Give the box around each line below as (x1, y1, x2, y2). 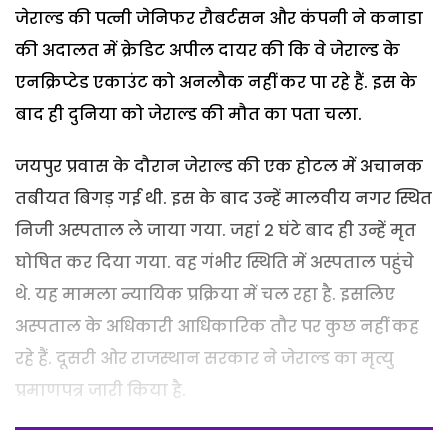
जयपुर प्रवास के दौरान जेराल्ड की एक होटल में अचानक (15, 154, 423, 178)
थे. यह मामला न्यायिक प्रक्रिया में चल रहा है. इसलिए (15, 282, 395, 306)
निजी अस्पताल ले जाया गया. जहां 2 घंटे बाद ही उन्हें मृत (15, 218, 416, 242)
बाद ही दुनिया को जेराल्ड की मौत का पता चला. (15, 102, 362, 126)
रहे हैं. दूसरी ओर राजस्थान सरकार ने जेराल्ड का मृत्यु (15, 346, 394, 370)
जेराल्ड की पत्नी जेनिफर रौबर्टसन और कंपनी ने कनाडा (15, 6, 423, 30)
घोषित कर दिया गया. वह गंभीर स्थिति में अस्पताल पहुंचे (15, 250, 414, 274)
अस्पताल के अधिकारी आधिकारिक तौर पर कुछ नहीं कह (15, 314, 419, 338)
